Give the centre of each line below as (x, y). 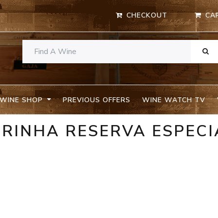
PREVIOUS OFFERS (96, 100)
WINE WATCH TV (173, 100)
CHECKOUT (147, 16)
